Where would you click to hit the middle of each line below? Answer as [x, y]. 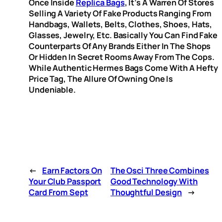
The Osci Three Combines [160, 170]
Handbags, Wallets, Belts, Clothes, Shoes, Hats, [121, 25]
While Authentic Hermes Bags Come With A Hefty [123, 68]
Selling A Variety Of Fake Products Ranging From [120, 14]
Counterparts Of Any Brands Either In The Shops [120, 46]
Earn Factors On [72, 170]
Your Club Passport [65, 181]
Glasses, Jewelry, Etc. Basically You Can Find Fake [123, 35]
